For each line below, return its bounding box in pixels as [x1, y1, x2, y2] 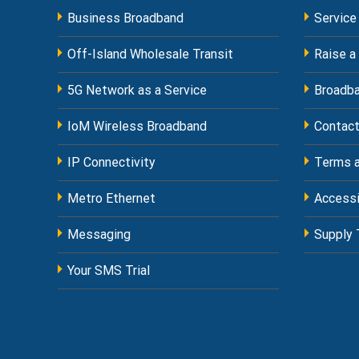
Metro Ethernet [67, 191, 155, 206]
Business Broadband [67, 10, 184, 26]
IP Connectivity [67, 155, 155, 170]
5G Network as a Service [67, 83, 207, 98]
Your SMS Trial [67, 263, 150, 278]
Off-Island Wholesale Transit [67, 46, 233, 62]
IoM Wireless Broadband [67, 119, 207, 134]
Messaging [67, 227, 131, 242]
